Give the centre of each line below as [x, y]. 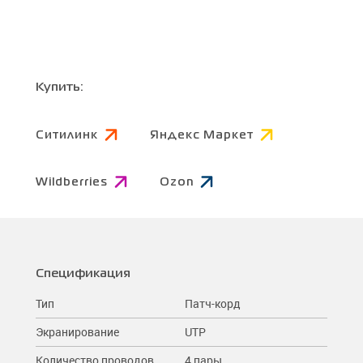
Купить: [60, 87]
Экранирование [77, 331]
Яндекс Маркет [202, 135]
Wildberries [72, 182]
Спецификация [83, 273]
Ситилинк [67, 135]
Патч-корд [213, 303]
